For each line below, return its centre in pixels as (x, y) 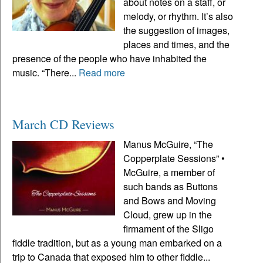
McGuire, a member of (169, 172)
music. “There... (45, 72)
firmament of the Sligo (169, 228)
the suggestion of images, (177, 30)
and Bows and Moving (170, 200)
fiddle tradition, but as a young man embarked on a (117, 242)
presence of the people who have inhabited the (109, 58)
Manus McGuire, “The (168, 144)
